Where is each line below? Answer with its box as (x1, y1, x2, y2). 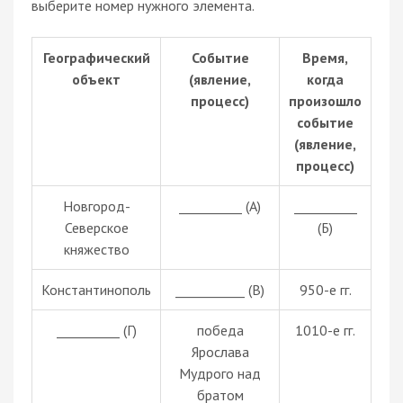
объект (72, 69, 121, 88)
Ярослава (191, 342, 249, 361)
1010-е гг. (295, 320, 355, 339)
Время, (302, 48, 348, 67)
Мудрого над (179, 363, 261, 382)
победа (196, 320, 244, 339)
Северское (64, 218, 129, 237)
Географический (42, 48, 150, 67)
